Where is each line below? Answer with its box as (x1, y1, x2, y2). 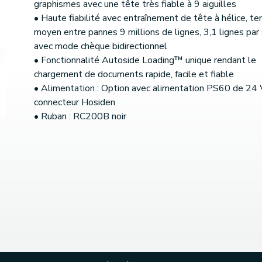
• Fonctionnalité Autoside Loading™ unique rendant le (34, 54, 256, 67)
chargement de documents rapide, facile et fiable (34, 68, 234, 81)
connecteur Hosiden (34, 96, 115, 109)
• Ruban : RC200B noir (34, 110, 126, 123)
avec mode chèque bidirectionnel (34, 40, 167, 53)
